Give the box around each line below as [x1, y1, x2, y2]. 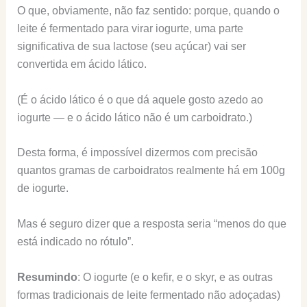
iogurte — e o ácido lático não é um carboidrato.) [16, 111, 252, 123]
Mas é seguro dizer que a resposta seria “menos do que [16, 217, 286, 230]
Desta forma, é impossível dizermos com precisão [16, 147, 258, 159]
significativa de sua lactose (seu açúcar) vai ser [16, 40, 246, 53]
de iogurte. [16, 182, 69, 195]
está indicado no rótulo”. [16, 235, 134, 247]
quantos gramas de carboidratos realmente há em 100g [16, 164, 285, 177]
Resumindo [16, 271, 77, 283]
